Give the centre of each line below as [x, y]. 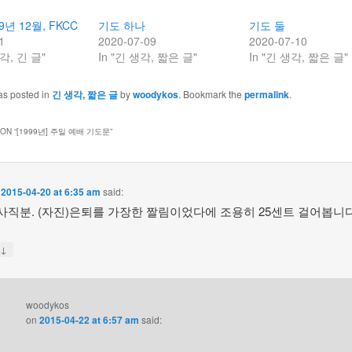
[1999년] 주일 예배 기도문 [63, 131]
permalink [266, 95]
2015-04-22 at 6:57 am [89, 320]
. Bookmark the [211, 94]
